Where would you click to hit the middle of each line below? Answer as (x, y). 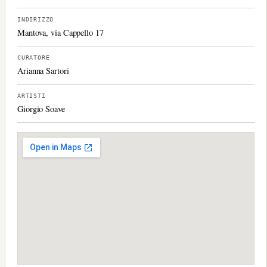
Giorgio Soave (41, 108)
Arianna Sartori (43, 70)
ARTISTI (32, 95)
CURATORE (34, 57)
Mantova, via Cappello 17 (60, 32)
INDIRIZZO (36, 19)
